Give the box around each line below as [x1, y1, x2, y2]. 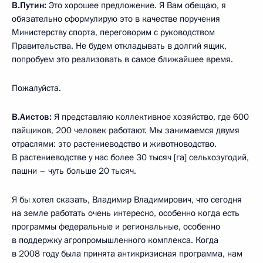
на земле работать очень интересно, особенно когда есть [12, 207, 240, 220]
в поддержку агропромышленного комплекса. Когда [12, 234, 218, 247]
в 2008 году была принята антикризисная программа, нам [12, 248, 242, 260]
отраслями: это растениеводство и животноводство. [12, 138, 217, 150]
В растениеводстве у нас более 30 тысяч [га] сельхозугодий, [12, 151, 249, 164]
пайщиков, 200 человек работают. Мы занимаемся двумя [12, 124, 240, 137]
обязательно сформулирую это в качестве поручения [12, 13, 220, 25]
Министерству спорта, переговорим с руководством [12, 26, 215, 39]
